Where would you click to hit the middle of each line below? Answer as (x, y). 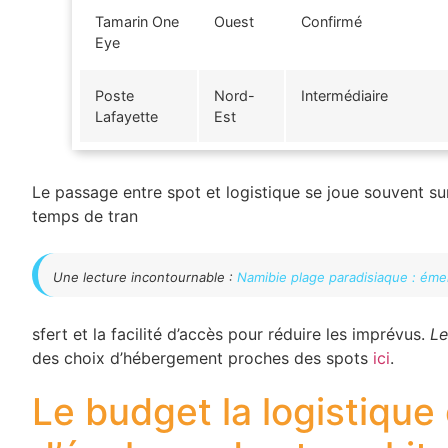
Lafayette (126, 116)
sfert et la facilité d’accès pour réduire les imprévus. (231, 333)
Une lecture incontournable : (145, 276)
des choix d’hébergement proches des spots (202, 357)
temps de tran (85, 215)
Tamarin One (137, 21)
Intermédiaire (344, 95)
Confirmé (331, 21)
